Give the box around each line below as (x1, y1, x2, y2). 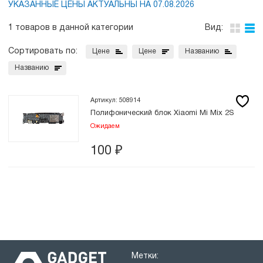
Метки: (131, 252, 159, 260)
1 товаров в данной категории (8, 24, 133, 32)
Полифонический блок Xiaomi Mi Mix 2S (90, 110, 234, 117)
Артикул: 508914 (90, 97, 140, 103)
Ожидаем (90, 123, 120, 129)
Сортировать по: (8, 48, 77, 55)
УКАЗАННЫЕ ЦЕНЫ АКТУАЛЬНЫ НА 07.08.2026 (8, 1, 194, 9)
